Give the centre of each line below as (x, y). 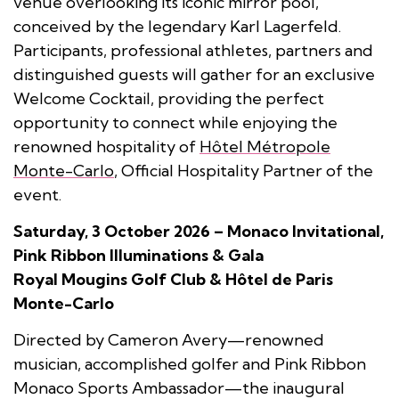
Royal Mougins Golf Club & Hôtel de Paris (173, 280)
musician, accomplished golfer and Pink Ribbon (190, 364)
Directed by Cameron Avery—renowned (169, 340)
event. (37, 194)
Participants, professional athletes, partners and (193, 50)
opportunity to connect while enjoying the (175, 122)
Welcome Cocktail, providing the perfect (169, 98)
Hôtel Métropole (265, 146)
